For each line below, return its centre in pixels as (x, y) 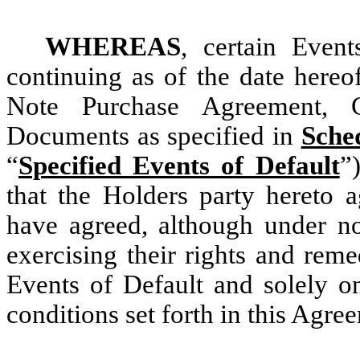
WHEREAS (113, 46)
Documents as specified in (154, 135)
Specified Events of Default (179, 165)
